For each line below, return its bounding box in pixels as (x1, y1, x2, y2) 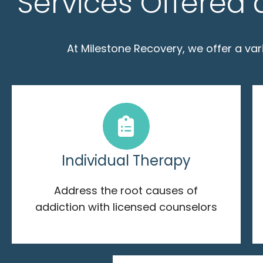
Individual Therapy (61, 150, 191, 170)
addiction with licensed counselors (35, 199, 217, 214)
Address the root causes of (54, 183, 198, 198)
